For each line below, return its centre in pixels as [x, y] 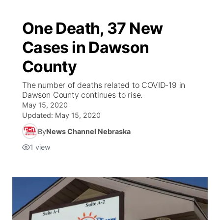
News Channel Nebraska [88, 131]
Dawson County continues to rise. [82, 95]
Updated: [39, 115]
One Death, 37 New [93, 28]
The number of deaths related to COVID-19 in [104, 85]
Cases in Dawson [86, 47]
